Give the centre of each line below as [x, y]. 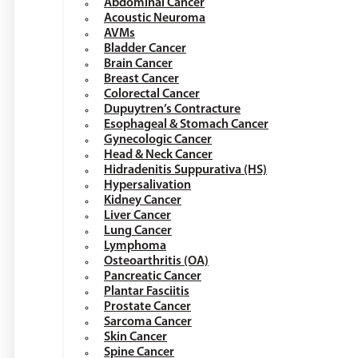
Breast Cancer [141, 80]
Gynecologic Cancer [158, 140]
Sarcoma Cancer [148, 322]
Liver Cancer [137, 216]
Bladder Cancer [145, 49]
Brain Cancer [138, 64]
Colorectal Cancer [152, 95]
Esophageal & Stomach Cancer [186, 125]
